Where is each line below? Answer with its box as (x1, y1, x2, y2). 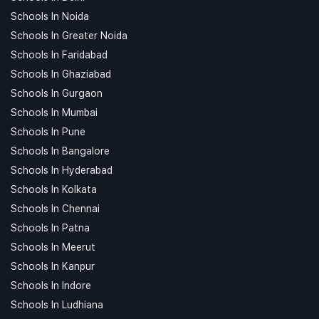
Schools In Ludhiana (11, 298, 103, 310)
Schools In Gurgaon (11, 86, 103, 99)
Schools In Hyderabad (11, 163, 113, 176)
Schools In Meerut (11, 240, 95, 253)
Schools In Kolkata (11, 182, 97, 195)
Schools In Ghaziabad (11, 67, 111, 80)
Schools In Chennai (11, 202, 100, 214)
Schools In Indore (11, 278, 91, 291)
